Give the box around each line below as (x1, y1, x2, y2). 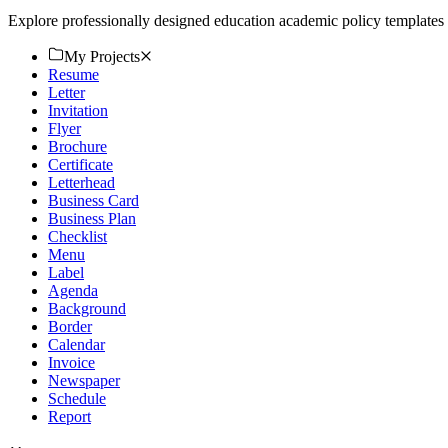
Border (48, 317, 92, 335)
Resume (48, 65, 99, 83)
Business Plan (48, 209, 136, 227)
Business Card (48, 191, 139, 209)
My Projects (64, 47, 140, 65)
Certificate (48, 155, 113, 173)
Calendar (48, 335, 105, 353)
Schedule (48, 389, 106, 407)
